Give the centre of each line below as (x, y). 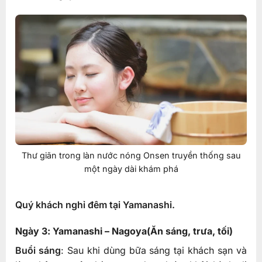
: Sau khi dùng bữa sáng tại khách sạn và (154, 251)
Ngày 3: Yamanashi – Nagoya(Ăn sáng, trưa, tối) (124, 231)
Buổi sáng (38, 251)
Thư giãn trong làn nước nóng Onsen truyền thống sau (131, 155)
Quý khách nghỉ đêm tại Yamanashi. (95, 204)
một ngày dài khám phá (131, 168)
